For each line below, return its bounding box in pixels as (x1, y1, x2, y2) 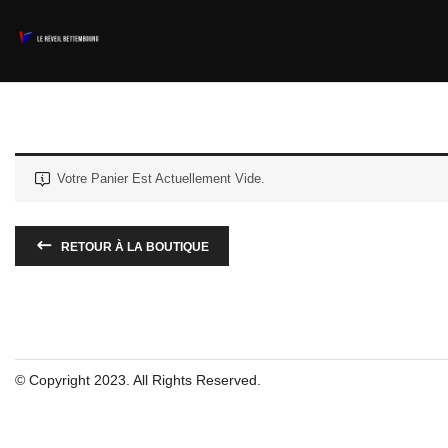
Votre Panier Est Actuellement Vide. (57, 171, 265, 186)
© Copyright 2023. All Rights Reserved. (15, 372, 261, 388)
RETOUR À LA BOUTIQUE (58, 240, 209, 254)
